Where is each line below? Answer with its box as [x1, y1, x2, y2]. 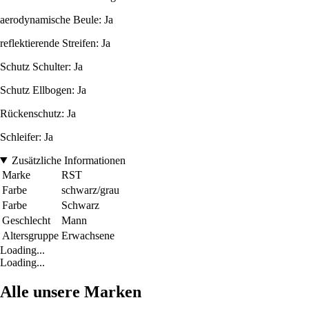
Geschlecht [2, 214, 50, 226]
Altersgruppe [2, 229, 59, 241]
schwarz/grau [61, 183, 119, 196]
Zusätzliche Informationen [11, 154, 126, 166]
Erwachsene [61, 229, 114, 241]
